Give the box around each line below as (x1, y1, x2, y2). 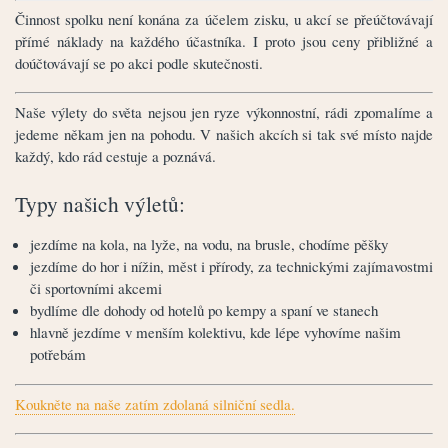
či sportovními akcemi (30, 277, 162, 298)
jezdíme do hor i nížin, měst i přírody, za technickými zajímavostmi (30, 255, 433, 276)
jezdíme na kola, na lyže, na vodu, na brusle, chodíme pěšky (30, 233, 388, 254)
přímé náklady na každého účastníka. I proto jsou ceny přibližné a (15, 30, 433, 51)
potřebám (30, 343, 86, 364)
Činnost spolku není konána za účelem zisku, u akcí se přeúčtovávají (15, 8, 433, 29)
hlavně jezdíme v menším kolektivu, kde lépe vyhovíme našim (30, 321, 401, 342)
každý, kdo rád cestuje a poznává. (15, 146, 216, 167)
